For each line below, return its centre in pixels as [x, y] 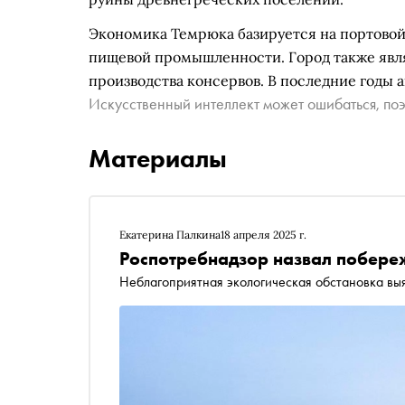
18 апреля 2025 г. [264, 235]
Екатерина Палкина [170, 235]
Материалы [158, 159]
